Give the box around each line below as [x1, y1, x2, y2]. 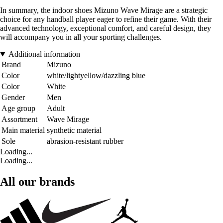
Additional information [8, 50, 80, 59]
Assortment [1, 115, 37, 124]
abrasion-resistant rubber [47, 137, 123, 146]
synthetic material [47, 126, 102, 135]
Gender [1, 93, 25, 102]
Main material [1, 126, 45, 135]
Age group [1, 104, 35, 113]
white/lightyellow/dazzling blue [47, 71, 145, 80]
